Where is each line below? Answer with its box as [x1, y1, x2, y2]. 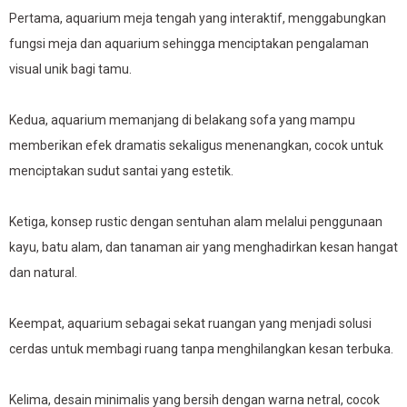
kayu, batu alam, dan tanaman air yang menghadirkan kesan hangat [9, 240, 398, 254]
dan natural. [9, 265, 77, 280]
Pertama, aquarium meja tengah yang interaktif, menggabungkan [9, 11, 386, 25]
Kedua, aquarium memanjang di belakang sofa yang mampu [9, 113, 355, 127]
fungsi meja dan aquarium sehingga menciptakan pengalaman [9, 36, 369, 51]
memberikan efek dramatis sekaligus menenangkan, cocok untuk [9, 138, 383, 153]
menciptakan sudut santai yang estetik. [9, 164, 233, 178]
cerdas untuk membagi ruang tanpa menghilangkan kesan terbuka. [9, 342, 393, 356]
